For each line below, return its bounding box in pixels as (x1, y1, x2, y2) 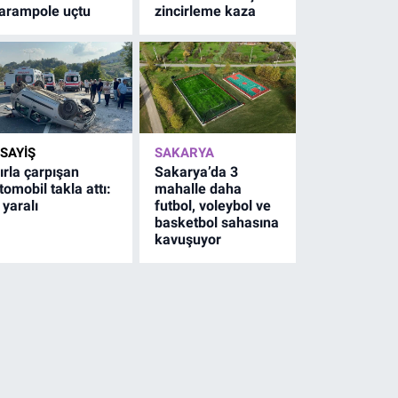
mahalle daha (155, 179, 243, 197)
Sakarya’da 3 (155, 163, 239, 180)
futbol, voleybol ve (155, 196, 272, 214)
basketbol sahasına (155, 213, 280, 231)
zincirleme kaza (155, 2, 257, 20)
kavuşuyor (155, 230, 222, 248)
